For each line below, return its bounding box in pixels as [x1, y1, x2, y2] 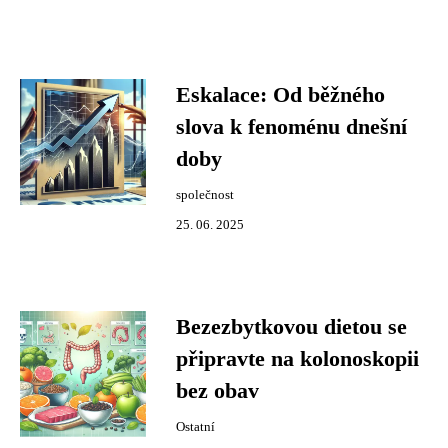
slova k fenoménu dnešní [176, 115, 407, 139]
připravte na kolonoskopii [176, 347, 419, 371]
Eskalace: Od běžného [176, 83, 385, 107]
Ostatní [176, 420, 215, 434]
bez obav [176, 379, 259, 403]
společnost [176, 188, 234, 202]
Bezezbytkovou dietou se [176, 315, 407, 339]
